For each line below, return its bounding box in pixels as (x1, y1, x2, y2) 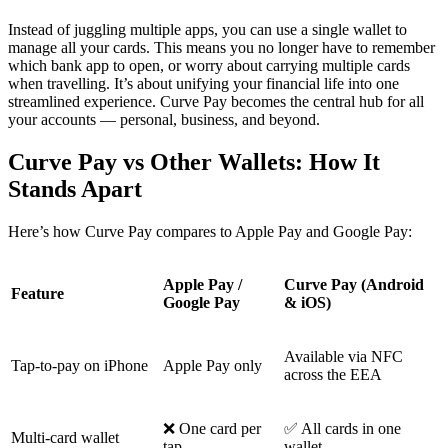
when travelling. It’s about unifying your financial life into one (8, 75, 399, 93)
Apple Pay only (163, 356, 262, 374)
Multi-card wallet (11, 428, 119, 446)
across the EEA (284, 365, 382, 383)
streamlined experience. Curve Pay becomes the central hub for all (8, 93, 424, 111)
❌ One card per (163, 419, 261, 437)
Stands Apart (8, 175, 142, 202)
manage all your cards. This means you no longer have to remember (8, 39, 435, 57)
